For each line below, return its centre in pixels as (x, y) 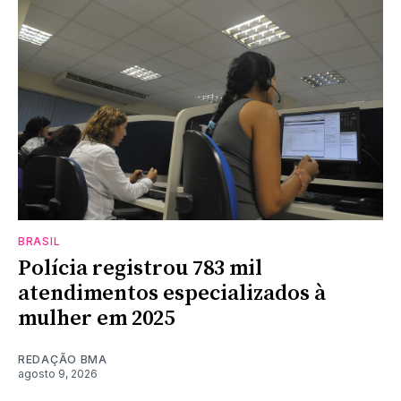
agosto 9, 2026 (58, 374)
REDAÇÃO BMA (63, 360)
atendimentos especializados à (172, 294)
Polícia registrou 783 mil (140, 269)
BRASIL (39, 242)
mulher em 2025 (96, 319)
